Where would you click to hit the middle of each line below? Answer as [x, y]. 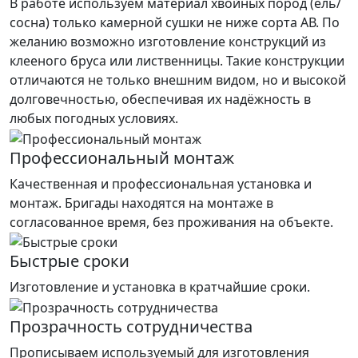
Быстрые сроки [70, 261]
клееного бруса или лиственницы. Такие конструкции [177, 60]
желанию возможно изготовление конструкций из [168, 41]
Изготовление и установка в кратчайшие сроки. [160, 287]
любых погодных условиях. [94, 118]
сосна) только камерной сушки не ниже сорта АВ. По [175, 22]
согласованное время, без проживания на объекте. [171, 222]
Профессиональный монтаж [122, 157]
